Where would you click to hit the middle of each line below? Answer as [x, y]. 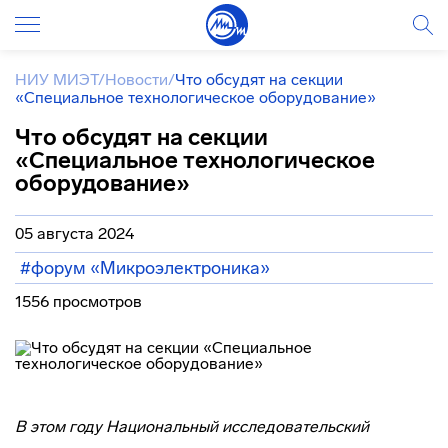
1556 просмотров [78, 301]
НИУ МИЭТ [56, 79]
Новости [136, 79]
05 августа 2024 [74, 233]
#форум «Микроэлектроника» [145, 268]
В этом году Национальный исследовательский [192, 426]
